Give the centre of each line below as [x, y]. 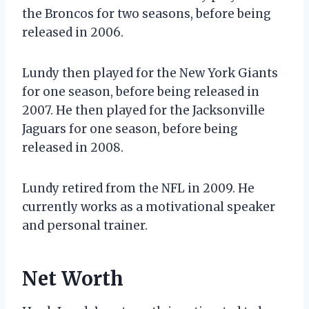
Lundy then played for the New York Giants [150, 73]
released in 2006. [73, 32]
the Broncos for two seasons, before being [147, 13]
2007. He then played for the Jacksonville [143, 110]
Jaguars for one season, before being [130, 129]
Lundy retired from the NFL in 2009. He [138, 188]
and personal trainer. [85, 225]
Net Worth [73, 278]
